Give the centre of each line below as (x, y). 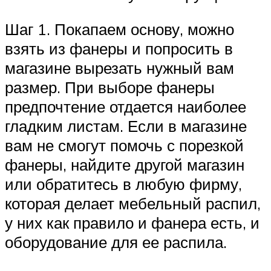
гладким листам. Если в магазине (126, 126)
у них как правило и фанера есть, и (132, 222)
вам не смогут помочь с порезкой (124, 145)
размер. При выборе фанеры (110, 87)
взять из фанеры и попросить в (119, 48)
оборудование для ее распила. (116, 242)
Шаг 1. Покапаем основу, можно (119, 29)
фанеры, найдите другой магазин (125, 164)
